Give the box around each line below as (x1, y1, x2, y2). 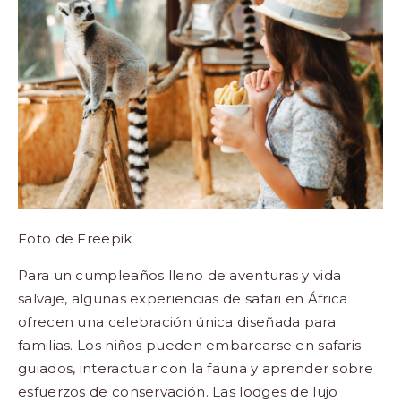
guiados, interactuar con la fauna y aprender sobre (18, 360, 373, 378)
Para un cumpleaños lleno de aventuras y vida (18, 267, 342, 285)
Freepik (77, 230, 132, 248)
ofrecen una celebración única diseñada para (18, 313, 336, 331)
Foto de (18, 230, 78, 248)
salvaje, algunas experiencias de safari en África (18, 290, 348, 308)
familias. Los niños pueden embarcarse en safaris (18, 337, 362, 354)
